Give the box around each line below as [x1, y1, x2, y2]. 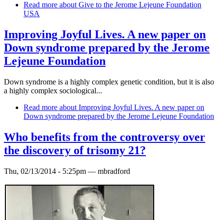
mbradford [98, 166, 130, 175]
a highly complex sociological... [4, 86, 102, 95]
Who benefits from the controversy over [4, 130, 205, 143]
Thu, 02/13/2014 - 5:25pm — [4, 166, 98, 175]
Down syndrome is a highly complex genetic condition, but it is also [4, 77, 214, 86]
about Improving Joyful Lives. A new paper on [57, 103, 204, 111]
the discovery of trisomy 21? [4, 143, 146, 157]
